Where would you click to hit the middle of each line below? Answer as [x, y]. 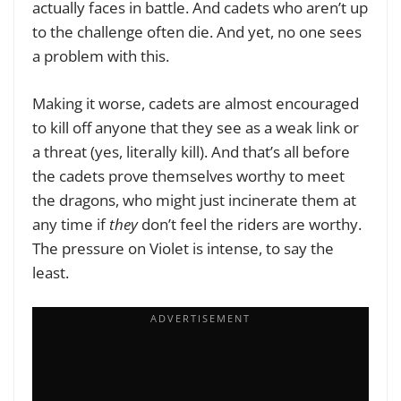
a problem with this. [101, 56]
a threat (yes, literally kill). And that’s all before [191, 151]
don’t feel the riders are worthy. [250, 224]
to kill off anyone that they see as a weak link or [196, 127]
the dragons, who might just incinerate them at [194, 200]
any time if [71, 224]
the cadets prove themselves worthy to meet [188, 175]
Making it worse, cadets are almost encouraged [196, 103]
